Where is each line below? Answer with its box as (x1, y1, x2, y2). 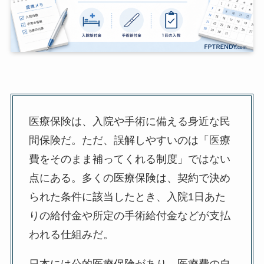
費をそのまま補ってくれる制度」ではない (28, 153, 230, 166)
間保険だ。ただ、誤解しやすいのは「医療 (28, 134, 230, 147)
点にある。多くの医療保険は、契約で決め (28, 172, 230, 184)
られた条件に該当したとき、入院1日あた (28, 191, 226, 203)
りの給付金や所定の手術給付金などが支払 (28, 210, 230, 222)
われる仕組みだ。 (28, 229, 114, 241)
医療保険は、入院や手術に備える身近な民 (28, 115, 230, 128)
